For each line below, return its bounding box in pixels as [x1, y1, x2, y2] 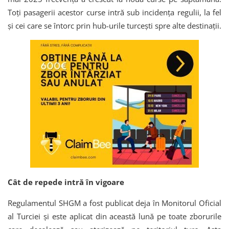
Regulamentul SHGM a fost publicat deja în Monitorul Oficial [8, 198, 221, 209]
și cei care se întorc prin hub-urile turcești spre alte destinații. [8, 20, 221, 31]
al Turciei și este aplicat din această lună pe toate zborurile [8, 211, 221, 222]
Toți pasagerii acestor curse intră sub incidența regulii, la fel [8, 7, 221, 18]
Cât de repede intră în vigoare [8, 177, 124, 188]
